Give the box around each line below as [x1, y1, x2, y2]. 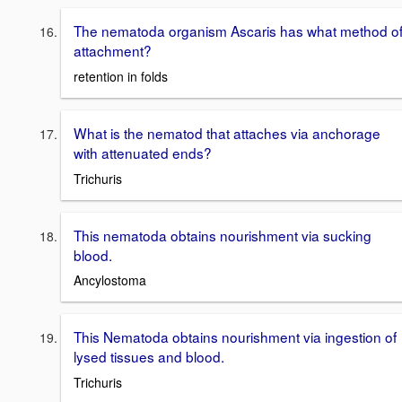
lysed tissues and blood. [74, 346, 224, 367]
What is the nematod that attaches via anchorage [74, 123, 380, 143]
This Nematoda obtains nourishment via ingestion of [74, 327, 397, 347]
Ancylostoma [74, 271, 146, 290]
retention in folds [74, 67, 168, 85]
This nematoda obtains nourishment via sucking [74, 224, 371, 245]
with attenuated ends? [74, 143, 212, 162]
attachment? [74, 40, 152, 61]
